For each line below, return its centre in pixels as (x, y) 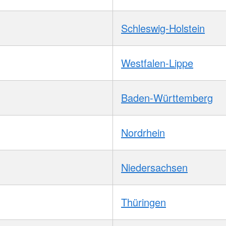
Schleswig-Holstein (163, 28)
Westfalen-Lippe (157, 63)
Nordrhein (143, 133)
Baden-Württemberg (167, 98)
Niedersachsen (154, 167)
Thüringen (144, 202)
